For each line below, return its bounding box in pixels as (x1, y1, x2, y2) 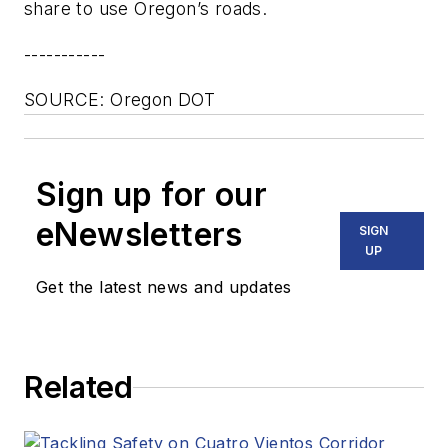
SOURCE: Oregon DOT (24, 89, 216, 111)
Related (24, 369, 133, 406)
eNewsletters (36, 215, 243, 255)
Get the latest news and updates (36, 277, 292, 298)
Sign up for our (36, 175, 267, 215)
